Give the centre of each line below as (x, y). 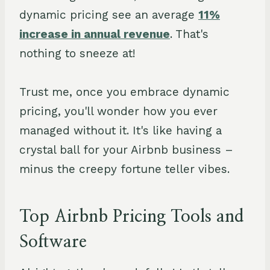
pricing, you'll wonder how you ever (118, 111)
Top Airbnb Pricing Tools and (132, 217)
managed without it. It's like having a (121, 130)
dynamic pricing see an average (109, 14)
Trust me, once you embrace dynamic (124, 92)
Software (53, 242)
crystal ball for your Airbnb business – (126, 149)
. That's (189, 34)
